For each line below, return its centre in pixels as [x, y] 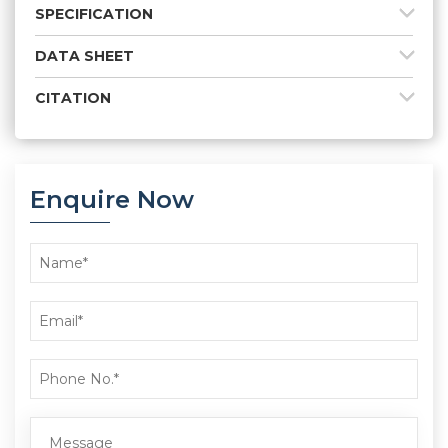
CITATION [73, 98]
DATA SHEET [84, 56]
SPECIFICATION [94, 14]
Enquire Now [112, 199]
